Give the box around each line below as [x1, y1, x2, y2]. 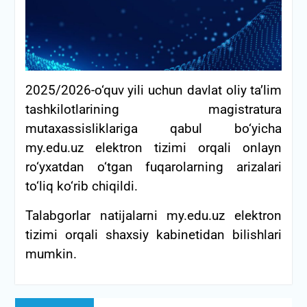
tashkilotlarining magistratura [25, 101, 282, 117]
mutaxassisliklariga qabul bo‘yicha [25, 121, 282, 136]
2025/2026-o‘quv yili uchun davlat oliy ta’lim [25, 82, 282, 98]
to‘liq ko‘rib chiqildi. [25, 178, 138, 194]
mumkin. [25, 246, 77, 262]
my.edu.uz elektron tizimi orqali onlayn [25, 140, 282, 156]
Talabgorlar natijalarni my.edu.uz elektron [25, 208, 282, 223]
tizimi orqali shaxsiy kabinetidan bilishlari [25, 227, 282, 243]
